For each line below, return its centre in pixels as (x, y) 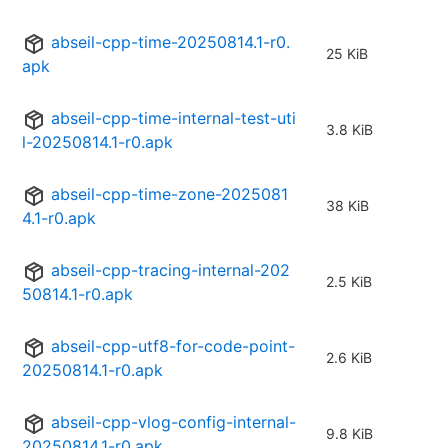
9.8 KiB (349, 434)
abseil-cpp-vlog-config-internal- (173, 422)
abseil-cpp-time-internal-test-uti (173, 118)
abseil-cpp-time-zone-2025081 (169, 194)
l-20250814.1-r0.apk (97, 142)
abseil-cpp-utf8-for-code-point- (173, 346)
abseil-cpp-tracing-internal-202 (170, 270)
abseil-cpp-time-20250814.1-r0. (170, 42)
